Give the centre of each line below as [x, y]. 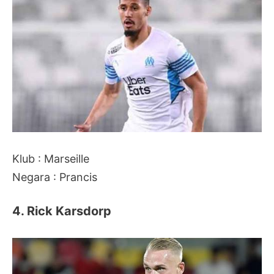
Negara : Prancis [55, 177]
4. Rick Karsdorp [62, 211]
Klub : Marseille [51, 158]
